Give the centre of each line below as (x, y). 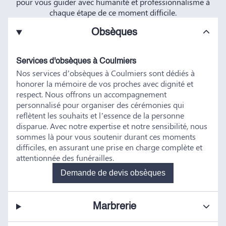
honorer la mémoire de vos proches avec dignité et (105, 84)
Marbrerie (114, 207)
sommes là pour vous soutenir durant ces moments (106, 137)
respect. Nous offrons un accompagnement (91, 94)
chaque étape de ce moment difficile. (113, 13)
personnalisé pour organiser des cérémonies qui (100, 105)
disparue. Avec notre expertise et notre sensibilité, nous (112, 126)
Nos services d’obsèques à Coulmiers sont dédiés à (105, 73)
